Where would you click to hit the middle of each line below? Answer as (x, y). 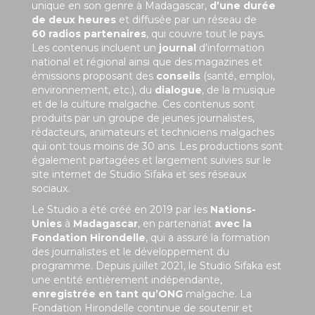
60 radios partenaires (89, 33)
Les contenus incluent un (95, 47)
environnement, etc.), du (93, 90)
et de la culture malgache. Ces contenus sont (143, 104)
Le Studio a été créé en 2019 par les (121, 209)
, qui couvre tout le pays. (206, 33)
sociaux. (51, 188)
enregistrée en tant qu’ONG (107, 294)
